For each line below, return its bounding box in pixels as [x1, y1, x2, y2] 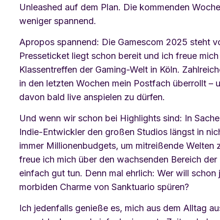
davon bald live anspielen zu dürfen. [19, 91, 165, 102]
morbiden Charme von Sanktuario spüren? [19, 181, 189, 192]
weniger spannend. [19, 15, 96, 26]
